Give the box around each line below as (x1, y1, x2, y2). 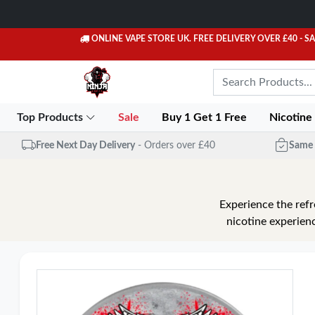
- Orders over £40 (137, 140, 215, 150)
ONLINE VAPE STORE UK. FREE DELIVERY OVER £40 (91, 34, 297, 43)
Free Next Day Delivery (35, 140, 135, 150)
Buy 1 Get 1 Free (162, 112, 250, 123)
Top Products (17, 112, 86, 123)
